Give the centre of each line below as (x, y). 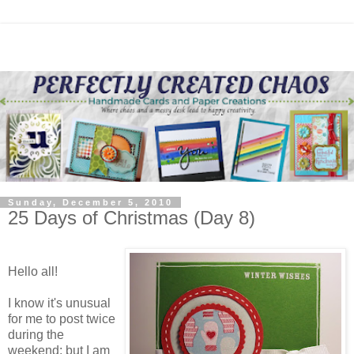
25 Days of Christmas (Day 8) (132, 218)
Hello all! (33, 271)
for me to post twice (62, 318)
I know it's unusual (59, 303)
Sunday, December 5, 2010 (90, 202)
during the (36, 334)
